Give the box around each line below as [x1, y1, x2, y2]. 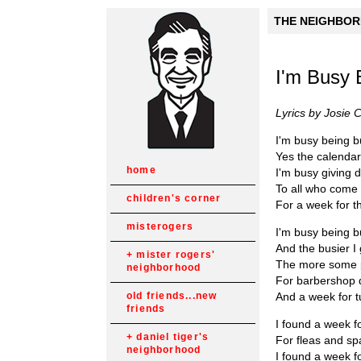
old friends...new [127, 290, 218, 301]
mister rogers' [136, 249, 216, 260]
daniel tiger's [136, 331, 210, 342]
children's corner [127, 193, 222, 204]
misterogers [127, 221, 194, 232]
